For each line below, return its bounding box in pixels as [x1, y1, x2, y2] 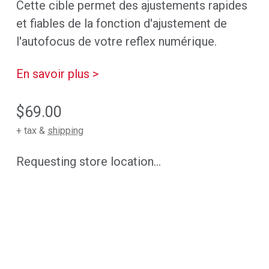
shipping [47, 125, 83, 137]
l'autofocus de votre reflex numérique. [16, 34, 217, 49]
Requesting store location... [16, 154, 161, 169]
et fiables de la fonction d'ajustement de [16, 16, 227, 31]
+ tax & [16, 125, 47, 137]
